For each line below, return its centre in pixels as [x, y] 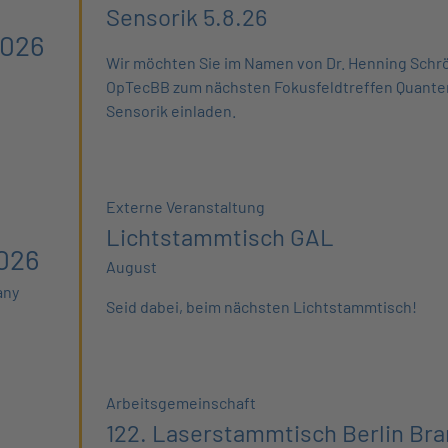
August [132, 266]
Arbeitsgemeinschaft [181, 402]
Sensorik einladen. [171, 110]
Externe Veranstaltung [186, 206]
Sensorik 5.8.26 [187, 16]
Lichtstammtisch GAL [220, 236]
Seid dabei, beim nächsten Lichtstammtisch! [262, 306]
